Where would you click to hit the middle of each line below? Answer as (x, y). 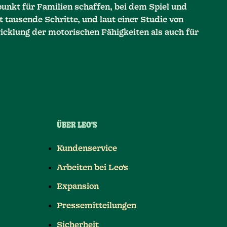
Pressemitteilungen (97, 206)
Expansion (78, 187)
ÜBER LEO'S (77, 126)
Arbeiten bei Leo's (93, 167)
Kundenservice (87, 148)
